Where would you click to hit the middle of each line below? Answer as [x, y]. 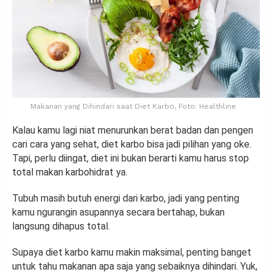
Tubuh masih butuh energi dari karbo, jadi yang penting [126, 199]
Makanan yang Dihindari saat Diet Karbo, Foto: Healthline [133, 107]
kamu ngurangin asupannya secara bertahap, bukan [118, 212]
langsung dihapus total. [61, 226]
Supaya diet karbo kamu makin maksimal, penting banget [132, 253]
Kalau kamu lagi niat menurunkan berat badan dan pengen [133, 131]
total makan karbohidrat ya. [71, 172]
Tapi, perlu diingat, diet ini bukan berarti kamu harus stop [131, 158]
